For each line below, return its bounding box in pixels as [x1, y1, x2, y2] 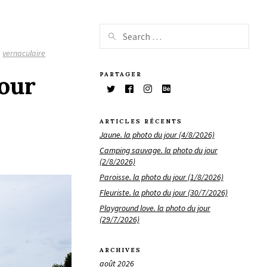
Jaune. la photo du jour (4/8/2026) [99, 129, 215, 140]
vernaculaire [2, 48, 46, 58]
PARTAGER [99, 70, 142, 78]
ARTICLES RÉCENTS [99, 117, 182, 126]
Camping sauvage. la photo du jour [99, 144, 218, 156]
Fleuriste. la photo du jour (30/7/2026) [99, 187, 228, 198]
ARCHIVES [99, 246, 141, 254]
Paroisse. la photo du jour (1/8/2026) [99, 171, 223, 182]
